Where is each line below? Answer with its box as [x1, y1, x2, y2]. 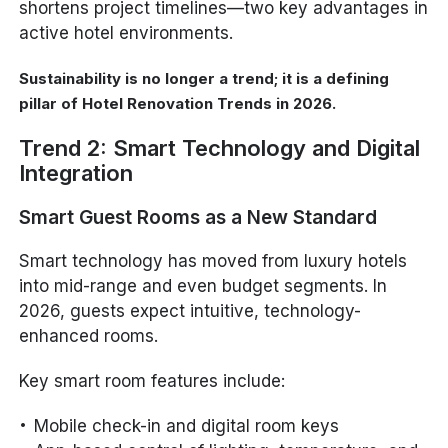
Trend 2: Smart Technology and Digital [19, 134, 421, 161]
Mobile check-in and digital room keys [34, 415, 340, 436]
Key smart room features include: [19, 370, 286, 391]
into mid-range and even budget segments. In [19, 275, 388, 296]
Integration [19, 159, 134, 186]
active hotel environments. [19, 22, 234, 43]
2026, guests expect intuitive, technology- [19, 300, 362, 321]
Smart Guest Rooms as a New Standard [19, 205, 378, 229]
